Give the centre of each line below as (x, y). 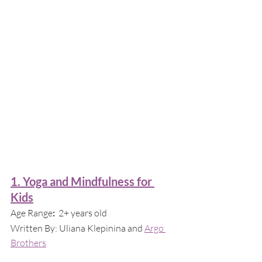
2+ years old (83, 213)
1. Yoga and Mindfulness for (82, 181)
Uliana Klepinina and (102, 228)
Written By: (34, 228)
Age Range (32, 213)
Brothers (28, 242)
